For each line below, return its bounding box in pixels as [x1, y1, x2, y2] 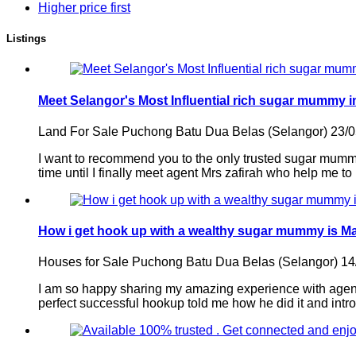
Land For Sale [38, 124, 118, 138]
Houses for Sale [38, 255, 129, 269]
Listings [6, 33, 46, 45]
